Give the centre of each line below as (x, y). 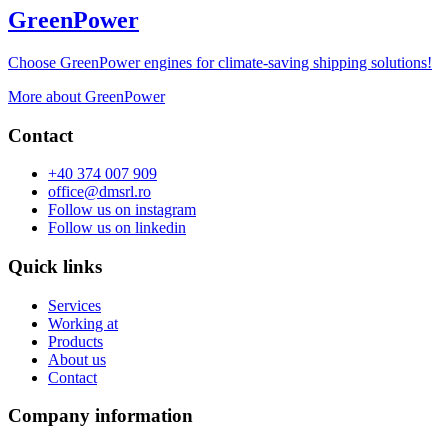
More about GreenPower (86, 96)
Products (75, 341)
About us (77, 359)
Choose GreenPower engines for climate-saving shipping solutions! (220, 62)
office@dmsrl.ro (99, 192)
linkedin (160, 228)
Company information (100, 416)
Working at (83, 323)
